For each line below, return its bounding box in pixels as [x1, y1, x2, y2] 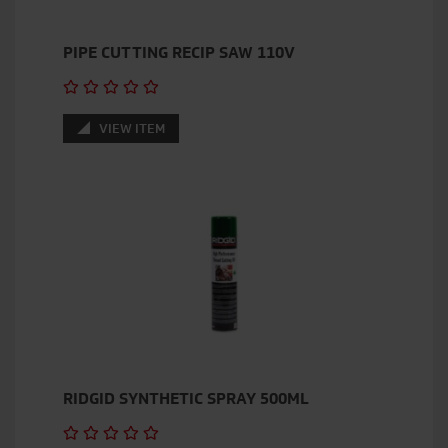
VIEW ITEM [95, 118, 165, 138]
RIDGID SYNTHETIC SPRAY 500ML [63, 386, 309, 410]
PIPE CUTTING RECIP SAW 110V [63, 40, 295, 64]
